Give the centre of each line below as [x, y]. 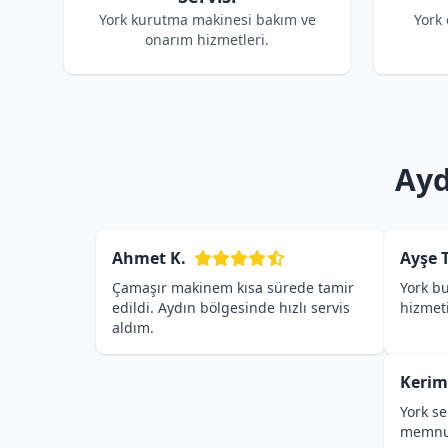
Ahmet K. [149, 258]
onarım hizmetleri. [207, 39]
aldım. [133, 327]
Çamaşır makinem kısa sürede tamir [233, 287]
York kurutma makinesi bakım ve [207, 19]
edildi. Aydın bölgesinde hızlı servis [231, 307]
